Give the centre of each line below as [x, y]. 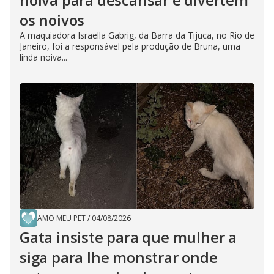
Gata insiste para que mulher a [128, 237]
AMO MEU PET [61, 218]
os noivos [52, 20]
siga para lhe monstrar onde [119, 257]
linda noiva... [43, 57]
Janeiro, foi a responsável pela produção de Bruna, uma [130, 46]
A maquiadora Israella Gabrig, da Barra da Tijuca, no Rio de [137, 35]
